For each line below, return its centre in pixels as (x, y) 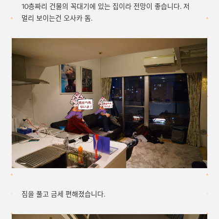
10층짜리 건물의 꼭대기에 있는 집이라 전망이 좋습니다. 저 (106, 6)
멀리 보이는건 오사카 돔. (57, 18)
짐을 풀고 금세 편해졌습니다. (63, 194)
